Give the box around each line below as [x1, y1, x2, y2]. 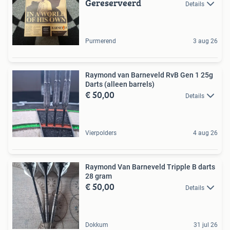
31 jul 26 [194, 221, 218, 228]
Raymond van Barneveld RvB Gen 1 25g [85, 70, 213, 79]
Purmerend [85, 37, 116, 45]
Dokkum [85, 221, 108, 228]
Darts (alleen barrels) [85, 80, 155, 88]
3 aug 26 [193, 37, 218, 45]
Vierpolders [85, 129, 117, 137]
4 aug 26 [193, 129, 218, 137]
